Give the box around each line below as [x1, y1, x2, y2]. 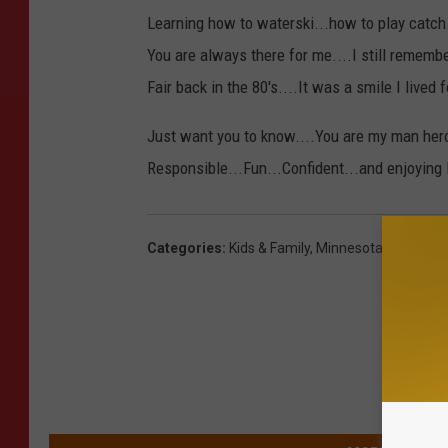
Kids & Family [229, 240, 310, 257]
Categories [147, 240, 222, 257]
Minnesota [316, 240, 383, 257]
